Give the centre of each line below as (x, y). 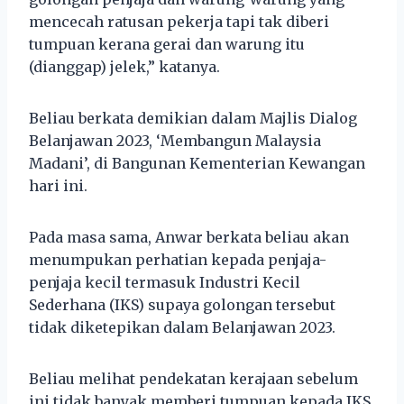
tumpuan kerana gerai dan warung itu (167, 44)
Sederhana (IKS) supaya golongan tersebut (182, 304)
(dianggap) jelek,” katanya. (124, 66)
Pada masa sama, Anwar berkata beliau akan (189, 237)
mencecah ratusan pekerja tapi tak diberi (179, 21)
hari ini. (58, 185)
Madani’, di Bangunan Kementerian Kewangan (197, 163)
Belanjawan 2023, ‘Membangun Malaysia (175, 140)
